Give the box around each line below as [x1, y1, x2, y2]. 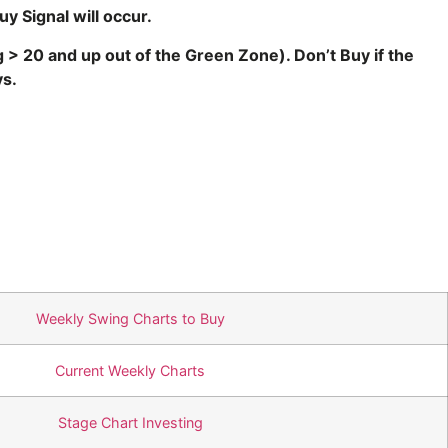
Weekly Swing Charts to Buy [35, 310, 225, 328]
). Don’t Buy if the [279, 44, 414, 65]
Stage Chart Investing [57, 414, 203, 432]
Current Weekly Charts [55, 362, 205, 380]
